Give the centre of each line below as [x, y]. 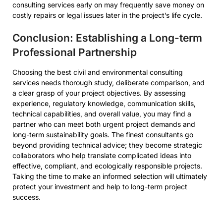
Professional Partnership [75, 52]
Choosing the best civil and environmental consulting [98, 72]
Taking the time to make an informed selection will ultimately [110, 176]
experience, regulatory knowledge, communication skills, [104, 103]
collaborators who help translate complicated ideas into [102, 155]
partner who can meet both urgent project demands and [104, 124]
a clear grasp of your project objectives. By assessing [99, 93]
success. [27, 197]
